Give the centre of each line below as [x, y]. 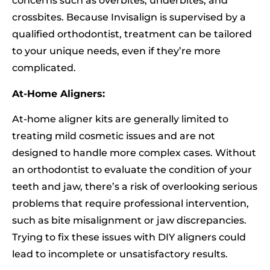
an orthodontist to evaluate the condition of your [132, 169]
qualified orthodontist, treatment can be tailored [132, 34]
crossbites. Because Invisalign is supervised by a [129, 17]
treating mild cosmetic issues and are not [114, 136]
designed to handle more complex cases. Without [134, 152]
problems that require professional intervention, [130, 203]
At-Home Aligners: [58, 93]
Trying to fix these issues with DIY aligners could [129, 237]
